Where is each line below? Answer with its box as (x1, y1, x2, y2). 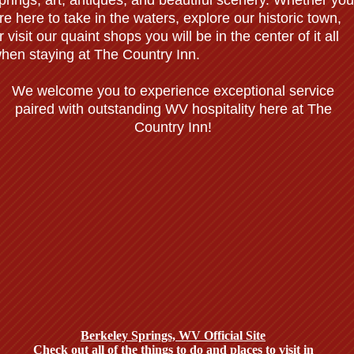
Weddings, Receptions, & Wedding (34, 186, 319, 213)
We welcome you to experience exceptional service (12, 83, 334, 99)
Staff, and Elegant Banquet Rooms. (90, 262, 263, 275)
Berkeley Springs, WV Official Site (81, 329, 265, 342)
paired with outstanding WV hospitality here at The (14, 101, 332, 117)
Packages (137, 213, 216, 241)
